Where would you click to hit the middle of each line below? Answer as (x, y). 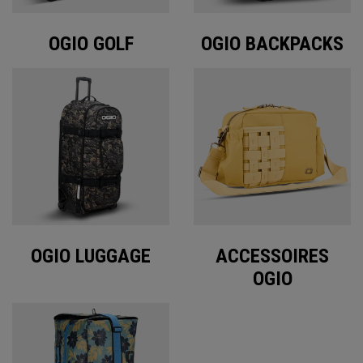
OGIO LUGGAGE (91, 256)
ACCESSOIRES (272, 256)
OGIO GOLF (91, 44)
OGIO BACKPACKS (272, 44)
